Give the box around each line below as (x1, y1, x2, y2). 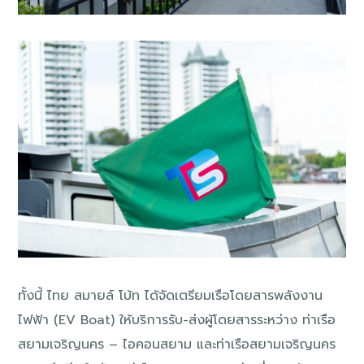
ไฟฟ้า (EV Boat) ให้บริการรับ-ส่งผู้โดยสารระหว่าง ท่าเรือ (18, 310, 336, 330)
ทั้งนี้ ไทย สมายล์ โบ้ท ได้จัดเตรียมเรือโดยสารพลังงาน (18, 285, 323, 305)
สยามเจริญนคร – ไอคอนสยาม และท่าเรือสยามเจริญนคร (18, 334, 336, 354)
